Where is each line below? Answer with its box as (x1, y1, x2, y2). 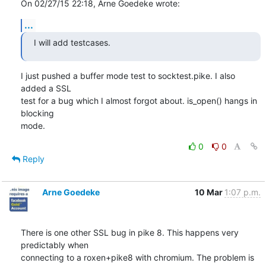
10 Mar (194, 186, 224, 197)
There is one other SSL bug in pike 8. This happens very (20, 227, 239, 237)
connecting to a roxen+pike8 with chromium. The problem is (20, 252, 254, 262)
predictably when (20, 239, 88, 250)
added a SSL (20, 83, 71, 93)
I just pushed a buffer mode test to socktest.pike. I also (20, 70, 235, 81)
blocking (20, 107, 54, 118)
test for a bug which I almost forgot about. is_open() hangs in (20, 95, 257, 106)
